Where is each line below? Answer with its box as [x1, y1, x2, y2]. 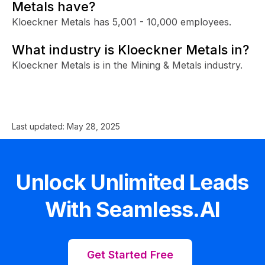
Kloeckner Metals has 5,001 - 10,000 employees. [12, 15, 231, 28]
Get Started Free [87, 248, 173, 261]
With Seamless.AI [44, 196, 221, 222]
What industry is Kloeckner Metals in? [12, 41, 249, 57]
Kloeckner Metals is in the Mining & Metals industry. [12, 59, 243, 71]
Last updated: [12, 121, 67, 131]
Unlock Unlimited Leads [16, 169, 249, 195]
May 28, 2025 [67, 121, 120, 131]
